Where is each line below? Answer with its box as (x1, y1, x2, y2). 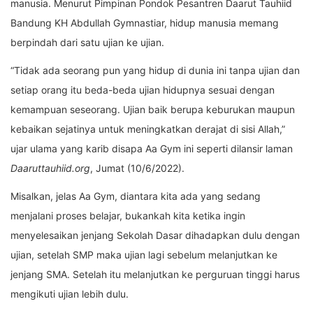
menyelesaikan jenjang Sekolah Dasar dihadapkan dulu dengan (10, 229, 300, 242)
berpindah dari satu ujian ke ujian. (10, 36, 164, 49)
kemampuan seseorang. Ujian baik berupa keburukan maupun (10, 103, 295, 116)
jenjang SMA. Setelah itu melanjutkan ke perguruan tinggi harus (10, 268, 300, 281)
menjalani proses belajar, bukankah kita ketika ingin (10, 210, 245, 222)
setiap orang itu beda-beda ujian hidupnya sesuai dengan (10, 84, 275, 96)
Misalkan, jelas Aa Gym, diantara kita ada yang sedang (10, 190, 261, 203)
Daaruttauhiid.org (10, 162, 90, 175)
